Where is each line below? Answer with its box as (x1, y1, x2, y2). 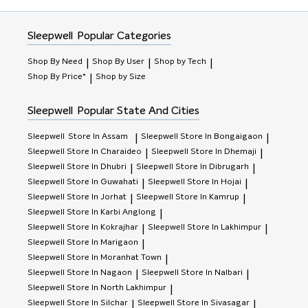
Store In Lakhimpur (187, 223, 261, 232)
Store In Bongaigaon (180, 132, 263, 141)
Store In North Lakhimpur (67, 283, 166, 292)
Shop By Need (27, 57, 82, 66)
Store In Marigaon (67, 238, 138, 247)
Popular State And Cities (77, 105, 200, 117)
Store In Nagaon (67, 268, 132, 277)
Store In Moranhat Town (67, 253, 162, 262)
